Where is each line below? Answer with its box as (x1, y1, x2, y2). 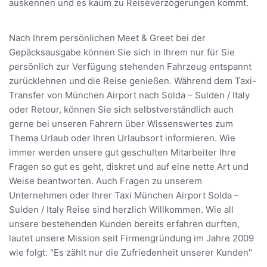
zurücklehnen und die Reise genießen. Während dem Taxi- (9, 75, 256, 87)
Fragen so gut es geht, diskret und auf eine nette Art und (9, 161, 249, 173)
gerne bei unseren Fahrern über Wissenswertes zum (9, 118, 233, 130)
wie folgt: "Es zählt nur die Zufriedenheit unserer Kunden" (9, 247, 252, 259)
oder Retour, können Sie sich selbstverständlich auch (9, 104, 234, 116)
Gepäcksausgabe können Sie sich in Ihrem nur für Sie (9, 46, 235, 58)
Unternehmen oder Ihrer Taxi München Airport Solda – (9, 190, 239, 201)
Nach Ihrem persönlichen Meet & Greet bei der (9, 32, 206, 44)
